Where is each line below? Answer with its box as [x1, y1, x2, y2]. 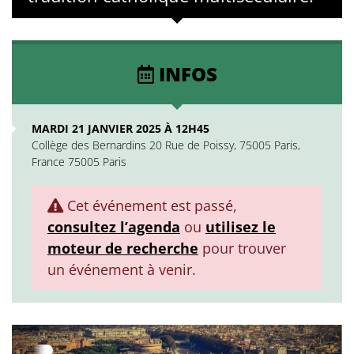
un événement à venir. [47, 260, 196, 279]
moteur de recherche [47, 239, 198, 258]
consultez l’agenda [47, 217, 180, 236]
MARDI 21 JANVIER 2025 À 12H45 [32, 121, 209, 136]
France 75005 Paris [32, 154, 126, 169]
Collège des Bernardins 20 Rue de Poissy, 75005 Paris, [32, 137, 300, 153]
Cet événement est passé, [63, 196, 237, 215]
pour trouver [198, 239, 286, 258]
